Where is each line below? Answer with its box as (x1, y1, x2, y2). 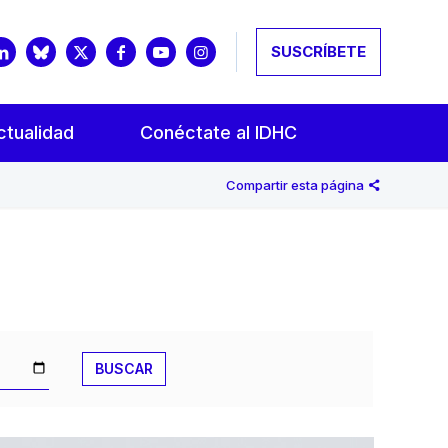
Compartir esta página (226, 176, 367, 193)
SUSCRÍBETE (271, 41, 366, 61)
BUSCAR (95, 359, 153, 377)
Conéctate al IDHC (139, 121, 297, 143)
